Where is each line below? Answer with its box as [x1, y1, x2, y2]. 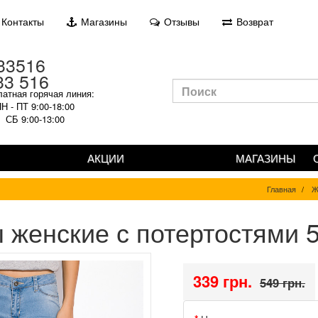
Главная [267, 183, 296, 194]
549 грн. [259, 274, 305, 291]
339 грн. [192, 270, 252, 292]
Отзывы [161, 14, 199, 28]
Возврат [234, 14, 273, 28]
